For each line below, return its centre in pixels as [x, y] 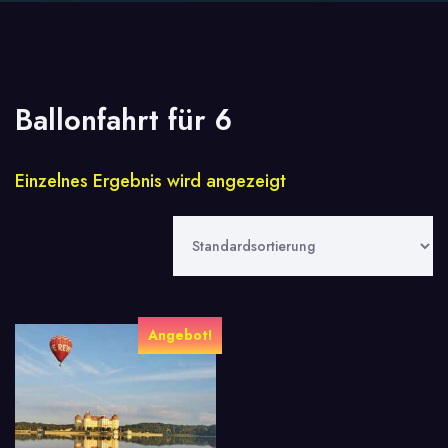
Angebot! [180, 335]
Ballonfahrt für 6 [123, 120]
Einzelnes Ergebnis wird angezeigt [150, 181]
